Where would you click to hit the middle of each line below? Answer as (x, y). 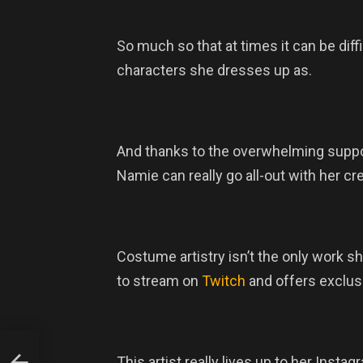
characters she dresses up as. (214, 70)
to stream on (159, 281)
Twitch (224, 281)
